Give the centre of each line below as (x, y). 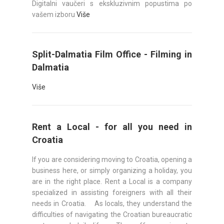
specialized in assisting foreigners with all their (112, 192)
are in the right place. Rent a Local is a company (112, 181)
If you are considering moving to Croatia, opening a (112, 159)
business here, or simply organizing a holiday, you (112, 170)
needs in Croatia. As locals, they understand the (112, 203)
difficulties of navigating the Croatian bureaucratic (112, 214)
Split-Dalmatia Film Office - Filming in (112, 54)
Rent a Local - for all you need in (112, 127)
